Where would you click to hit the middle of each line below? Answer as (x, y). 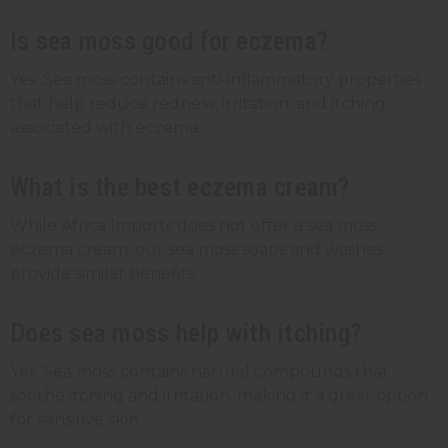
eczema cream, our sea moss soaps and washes (196, 249)
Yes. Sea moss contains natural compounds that (199, 371)
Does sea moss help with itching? (185, 332)
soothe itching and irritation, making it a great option (219, 395)
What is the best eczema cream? (180, 186)
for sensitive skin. (76, 419)
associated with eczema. (105, 127)
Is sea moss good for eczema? (169, 40)
